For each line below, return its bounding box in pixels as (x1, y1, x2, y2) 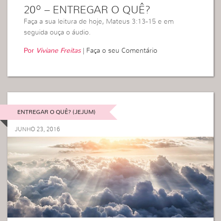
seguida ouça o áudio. (24, 29, 91, 37)
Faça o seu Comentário (86, 47, 158, 55)
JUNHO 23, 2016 (15, 126, 60, 132)
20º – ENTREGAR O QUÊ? (24, 4, 151, 16)
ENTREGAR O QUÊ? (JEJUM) (17, 109, 96, 115)
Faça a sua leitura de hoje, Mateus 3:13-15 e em (24, 18, 174, 26)
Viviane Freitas (36, 47, 81, 55)
